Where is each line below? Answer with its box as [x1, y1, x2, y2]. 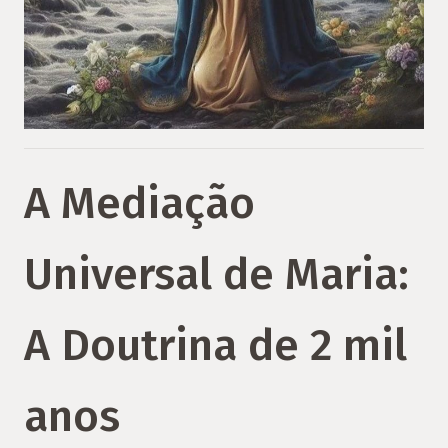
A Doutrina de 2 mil [24, 317, 407, 372]
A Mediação [24, 175, 255, 230]
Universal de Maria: [24, 246, 409, 301]
